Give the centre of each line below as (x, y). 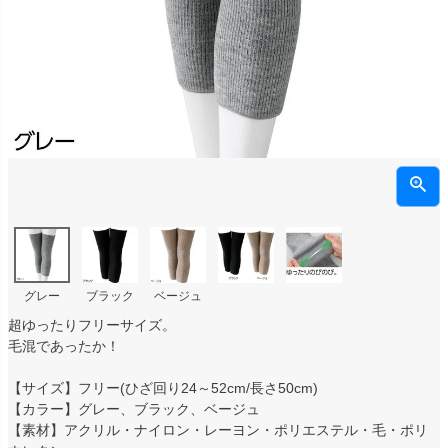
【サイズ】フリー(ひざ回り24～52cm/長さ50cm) (163, 387)
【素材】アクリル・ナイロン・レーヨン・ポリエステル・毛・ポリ (218, 429)
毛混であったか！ (64, 345)
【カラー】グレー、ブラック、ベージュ (134, 408)
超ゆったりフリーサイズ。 (92, 324)
